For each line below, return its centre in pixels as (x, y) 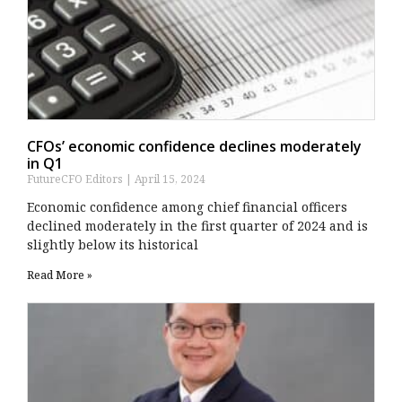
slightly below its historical (113, 244)
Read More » (60, 275)
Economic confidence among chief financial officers (187, 206)
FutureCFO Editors (76, 179)
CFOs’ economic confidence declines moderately (194, 146)
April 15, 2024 (169, 179)
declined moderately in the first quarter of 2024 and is (197, 225)
